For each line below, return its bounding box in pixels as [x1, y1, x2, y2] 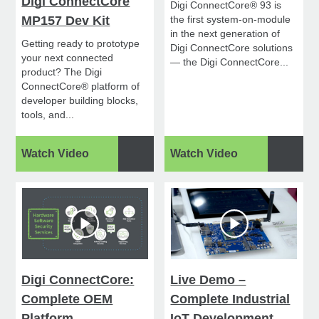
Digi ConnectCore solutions [170, 42, 293, 54]
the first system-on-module [170, 14, 291, 26]
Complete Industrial [170, 292, 291, 307]
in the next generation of [170, 28, 281, 40]
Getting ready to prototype [21, 38, 140, 50]
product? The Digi [21, 66, 103, 78]
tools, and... [21, 109, 75, 121]
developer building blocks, [21, 95, 139, 107]
